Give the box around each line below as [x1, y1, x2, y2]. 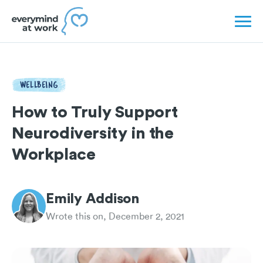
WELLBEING [20, 79, 58, 90]
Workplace [12, 143, 96, 164]
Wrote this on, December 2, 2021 [46, 211, 184, 222]
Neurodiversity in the [12, 122, 174, 143]
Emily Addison [46, 189, 139, 207]
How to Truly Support [12, 101, 178, 122]
